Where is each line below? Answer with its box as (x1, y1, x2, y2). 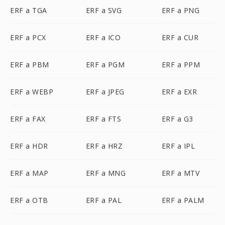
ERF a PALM (161, 195, 204, 205)
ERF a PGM (85, 60, 125, 69)
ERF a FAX (10, 114, 46, 124)
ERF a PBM (10, 60, 49, 69)
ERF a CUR (161, 33, 199, 42)
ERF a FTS (85, 114, 122, 124)
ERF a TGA (10, 6, 47, 15)
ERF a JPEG (85, 87, 125, 96)
